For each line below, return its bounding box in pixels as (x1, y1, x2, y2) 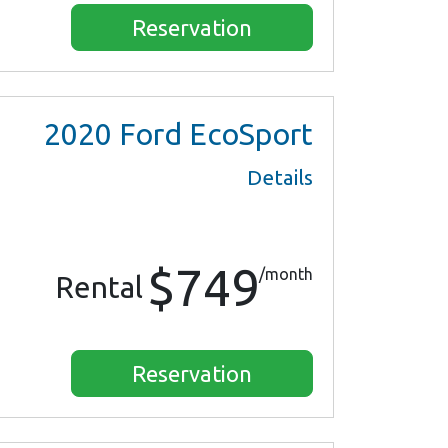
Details (247, 166, 313, 190)
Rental (55, 270, 143, 305)
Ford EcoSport (112, 117, 313, 152)
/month (259, 265, 313, 284)
